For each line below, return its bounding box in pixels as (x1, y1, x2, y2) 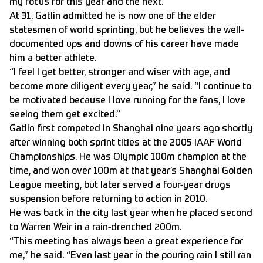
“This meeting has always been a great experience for (9, 237, 243, 247)
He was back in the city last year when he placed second (9, 209, 252, 219)
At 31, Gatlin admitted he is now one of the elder (9, 12, 216, 22)
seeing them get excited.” (9, 110, 120, 120)
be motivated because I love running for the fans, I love (9, 96, 245, 106)
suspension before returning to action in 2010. (9, 195, 207, 205)
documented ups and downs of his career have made (9, 40, 239, 50)
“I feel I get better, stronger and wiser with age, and (9, 68, 230, 78)
